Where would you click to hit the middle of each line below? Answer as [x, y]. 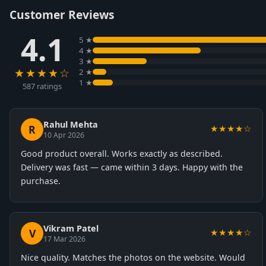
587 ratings [42, 86]
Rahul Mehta [71, 124]
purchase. [41, 181]
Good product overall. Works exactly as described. [122, 153]
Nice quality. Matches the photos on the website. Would [133, 257]
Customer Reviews [62, 15]
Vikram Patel [71, 228]
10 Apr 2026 [64, 135]
